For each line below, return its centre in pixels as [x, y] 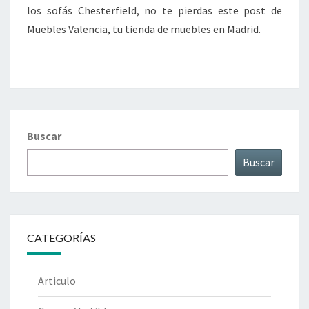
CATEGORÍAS [61, 238]
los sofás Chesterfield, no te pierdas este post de [154, 11]
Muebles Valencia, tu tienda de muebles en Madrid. [144, 29]
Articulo [57, 281]
